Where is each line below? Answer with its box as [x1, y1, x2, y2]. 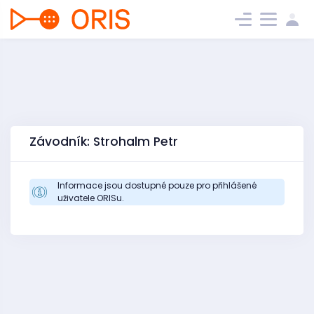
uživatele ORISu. [57, 192, 124, 204]
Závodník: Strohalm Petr [29, 133, 178, 150]
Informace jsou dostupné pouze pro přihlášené [57, 179, 257, 191]
